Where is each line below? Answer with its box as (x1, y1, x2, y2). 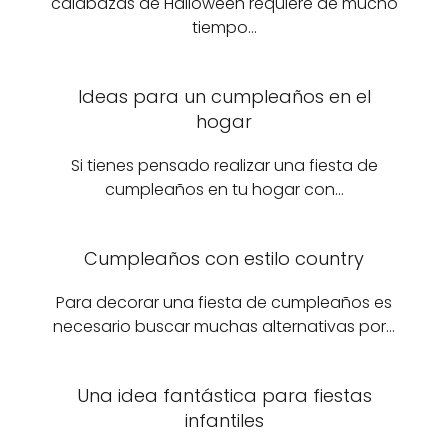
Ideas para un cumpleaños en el (77, 84, 371, 109)
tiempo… (191, 16, 257, 39)
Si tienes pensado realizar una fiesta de (70, 154, 378, 177)
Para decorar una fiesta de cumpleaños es (56, 291, 392, 314)
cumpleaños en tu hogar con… (104, 178, 344, 201)
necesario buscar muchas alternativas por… (53, 315, 395, 338)
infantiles (184, 408, 264, 433)
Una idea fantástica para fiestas (76, 383, 372, 408)
